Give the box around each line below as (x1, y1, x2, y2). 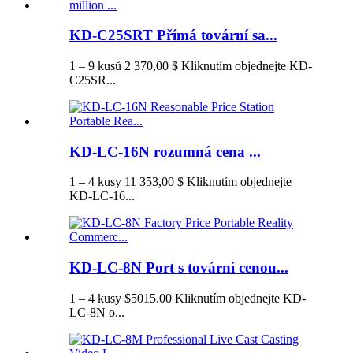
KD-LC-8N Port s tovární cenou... (69, 259, 288, 277)
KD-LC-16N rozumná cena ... (69, 143, 261, 160)
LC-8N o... (69, 305, 124, 319)
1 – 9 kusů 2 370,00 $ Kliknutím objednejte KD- (69, 59, 312, 73)
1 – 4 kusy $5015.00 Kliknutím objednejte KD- (69, 291, 306, 305)
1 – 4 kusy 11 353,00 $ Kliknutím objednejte (69, 175, 292, 189)
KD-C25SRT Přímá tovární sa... (69, 27, 277, 44)
